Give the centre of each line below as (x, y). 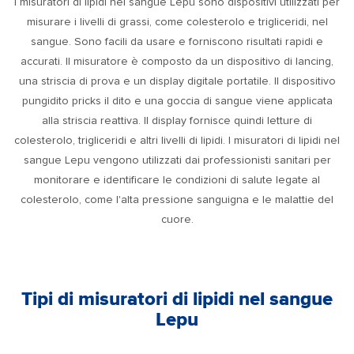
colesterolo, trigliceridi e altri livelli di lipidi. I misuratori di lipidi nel (177, 140)
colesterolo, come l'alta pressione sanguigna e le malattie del (177, 200)
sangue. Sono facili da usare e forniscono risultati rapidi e (177, 41)
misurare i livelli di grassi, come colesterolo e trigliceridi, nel (177, 22)
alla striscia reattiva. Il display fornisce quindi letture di (177, 121)
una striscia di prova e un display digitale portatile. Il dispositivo (177, 81)
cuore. (177, 219)
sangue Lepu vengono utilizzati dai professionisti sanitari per (177, 160)
